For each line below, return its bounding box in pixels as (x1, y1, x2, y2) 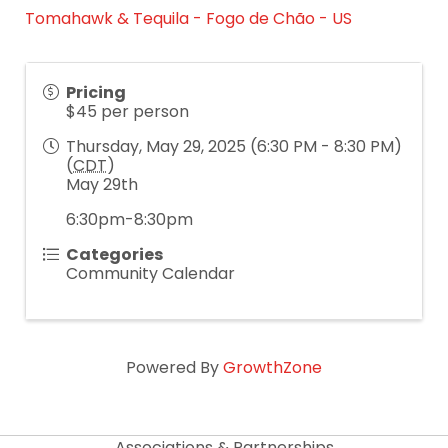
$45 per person (66, 100, 189, 124)
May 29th (66, 173, 138, 197)
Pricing (66, 81, 126, 105)
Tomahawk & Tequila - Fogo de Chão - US (25, 7, 352, 31)
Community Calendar (66, 262, 235, 286)
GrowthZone (223, 356, 322, 380)
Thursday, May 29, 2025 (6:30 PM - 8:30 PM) (66, 135, 402, 159)
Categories (66, 243, 163, 267)
